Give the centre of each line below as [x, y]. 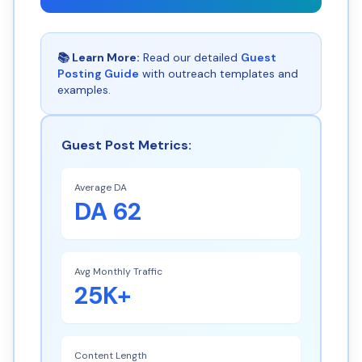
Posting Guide [98, 74]
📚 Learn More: [99, 57]
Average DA [101, 187]
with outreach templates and [219, 74]
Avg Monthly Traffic [118, 271]
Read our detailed [190, 57]
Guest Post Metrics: [126, 145]
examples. [84, 90]
